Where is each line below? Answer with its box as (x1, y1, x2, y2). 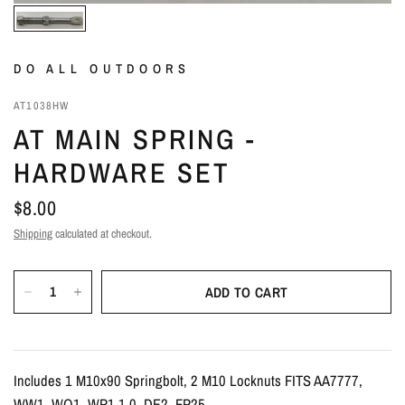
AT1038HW (14, 98, 70, 113)
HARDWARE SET (14, 154, 230, 192)
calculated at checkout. (52, 225, 152, 241)
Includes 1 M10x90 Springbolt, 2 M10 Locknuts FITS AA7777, (14, 371, 363, 391)
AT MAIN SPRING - (14, 120, 257, 158)
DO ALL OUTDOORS (14, 60, 191, 77)
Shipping (14, 225, 52, 241)
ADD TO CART (204, 282, 288, 302)
